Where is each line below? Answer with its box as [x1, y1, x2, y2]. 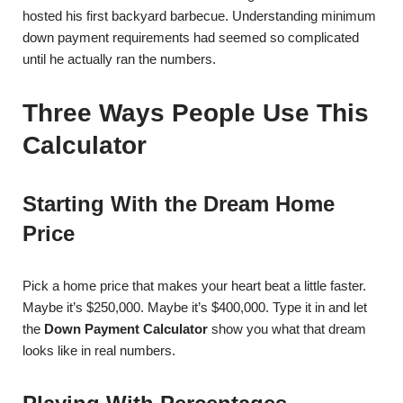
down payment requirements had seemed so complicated [22, 30, 359, 45]
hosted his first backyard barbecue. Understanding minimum [22, 8, 376, 23]
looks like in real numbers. [22, 343, 175, 358]
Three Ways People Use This [22, 99, 369, 127]
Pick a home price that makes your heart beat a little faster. [22, 278, 366, 293]
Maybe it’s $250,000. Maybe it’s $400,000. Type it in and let [22, 300, 367, 315]
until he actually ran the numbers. [22, 51, 216, 67]
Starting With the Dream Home [22, 192, 335, 216]
